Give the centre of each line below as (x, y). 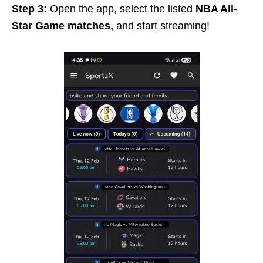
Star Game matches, (63, 26)
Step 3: (29, 9)
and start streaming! (161, 26)
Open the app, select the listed (121, 9)
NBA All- (216, 9)
